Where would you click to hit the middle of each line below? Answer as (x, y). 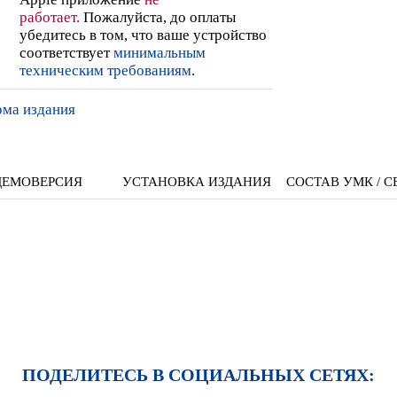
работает (48, 17)
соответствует (66, 52)
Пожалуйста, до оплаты (158, 17)
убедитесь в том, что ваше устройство (143, 35)
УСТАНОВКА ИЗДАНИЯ (197, 181)
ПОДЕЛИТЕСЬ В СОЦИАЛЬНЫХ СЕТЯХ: (198, 375)
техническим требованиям (105, 70)
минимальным (160, 52)
